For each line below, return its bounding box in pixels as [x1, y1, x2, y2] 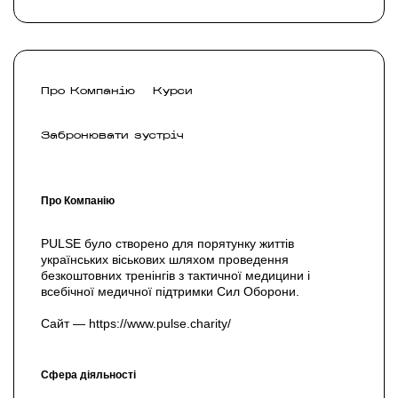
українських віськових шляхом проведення [41, 252, 289, 267]
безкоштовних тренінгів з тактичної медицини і [41, 268, 310, 283]
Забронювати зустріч [41, 131, 184, 141]
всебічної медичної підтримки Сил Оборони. [41, 284, 299, 298]
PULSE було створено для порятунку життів [41, 236, 294, 251]
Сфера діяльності [41, 369, 136, 381]
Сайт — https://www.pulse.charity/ [41, 316, 231, 330]
